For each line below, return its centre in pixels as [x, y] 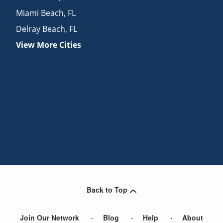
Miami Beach [40, 13]
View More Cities [49, 45]
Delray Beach [41, 29]
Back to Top [107, 190]
